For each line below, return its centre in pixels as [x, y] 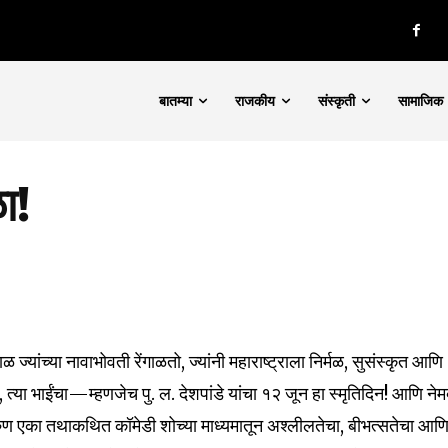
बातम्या [176, 101]
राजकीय [255, 101]
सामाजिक [421, 101]
